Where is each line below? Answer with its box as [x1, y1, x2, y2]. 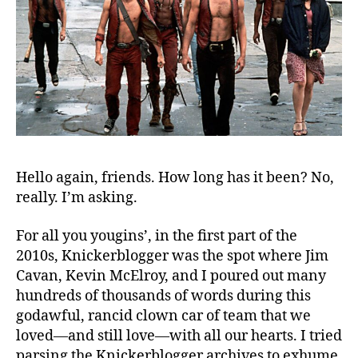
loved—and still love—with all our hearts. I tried [16, 326, 342, 345]
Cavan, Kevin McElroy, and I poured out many [16, 266, 326, 285]
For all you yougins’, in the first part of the [16, 226, 297, 245]
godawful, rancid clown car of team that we [16, 306, 311, 325]
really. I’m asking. [16, 189, 141, 208]
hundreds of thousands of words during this [16, 286, 311, 305]
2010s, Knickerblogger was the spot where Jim [16, 246, 328, 265]
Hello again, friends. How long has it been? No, [16, 169, 334, 188]
